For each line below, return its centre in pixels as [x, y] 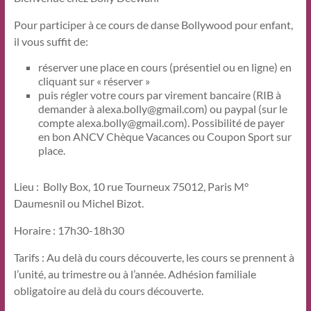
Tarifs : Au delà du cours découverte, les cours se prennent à [154, 257]
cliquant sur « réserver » [94, 81]
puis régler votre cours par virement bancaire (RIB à [159, 94]
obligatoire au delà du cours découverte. [108, 290]
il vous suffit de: [51, 41]
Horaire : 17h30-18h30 [69, 230]
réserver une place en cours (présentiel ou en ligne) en [165, 67]
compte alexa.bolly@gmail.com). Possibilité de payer [161, 122]
